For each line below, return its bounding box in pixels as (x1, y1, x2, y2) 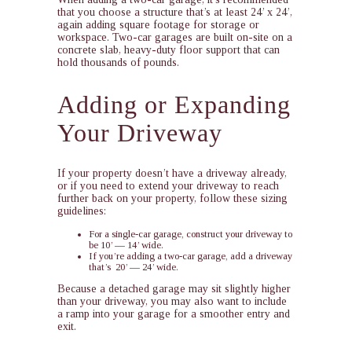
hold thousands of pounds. (57, 57, 179, 69)
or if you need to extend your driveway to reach (57, 180, 279, 192)
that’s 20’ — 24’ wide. (88, 262, 178, 273)
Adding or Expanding (57, 90, 291, 119)
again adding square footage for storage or (57, 19, 259, 31)
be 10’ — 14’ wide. (88, 240, 163, 251)
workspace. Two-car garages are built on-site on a (57, 31, 292, 44)
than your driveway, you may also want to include (57, 295, 287, 308)
